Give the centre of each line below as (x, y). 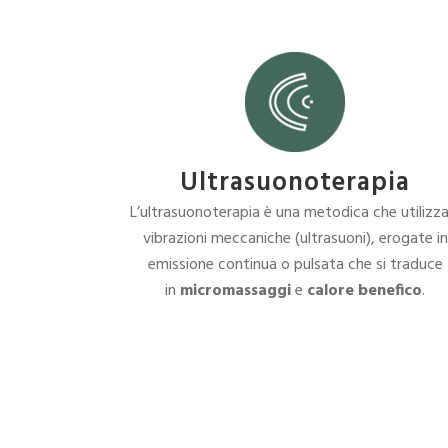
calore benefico (365, 291)
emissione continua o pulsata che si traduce (295, 265)
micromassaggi (236, 291)
